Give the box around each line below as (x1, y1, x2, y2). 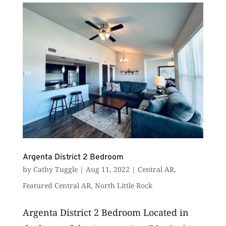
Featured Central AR (22, 180, 91, 190)
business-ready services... (22, 1, 133, 13)
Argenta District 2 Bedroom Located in (22, 206, 189, 218)
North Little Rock (94, 180, 152, 190)
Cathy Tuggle (33, 164, 78, 174)
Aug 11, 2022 (85, 164, 130, 174)
